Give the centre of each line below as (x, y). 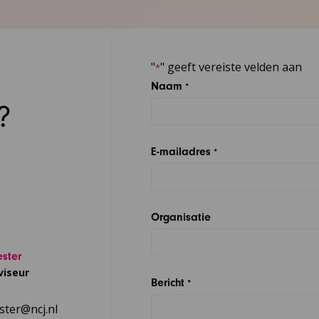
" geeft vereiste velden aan (231, 67)
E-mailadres (181, 152)
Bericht (168, 283)
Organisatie (181, 218)
